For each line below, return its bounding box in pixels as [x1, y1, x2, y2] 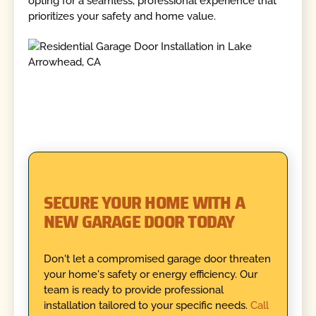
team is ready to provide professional [43, 284, 224, 297]
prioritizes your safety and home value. [28, 10, 217, 23]
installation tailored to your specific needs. [43, 299, 248, 312]
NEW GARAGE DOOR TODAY [43, 207, 235, 236]
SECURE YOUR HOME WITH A [43, 188, 245, 217]
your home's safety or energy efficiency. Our [43, 268, 257, 281]
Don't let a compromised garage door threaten [43, 253, 271, 266]
